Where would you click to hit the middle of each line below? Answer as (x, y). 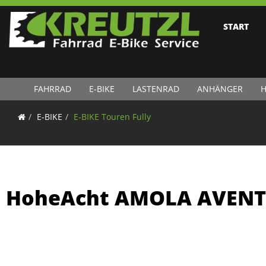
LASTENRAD (156, 89)
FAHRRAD (52, 89)
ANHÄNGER (220, 89)
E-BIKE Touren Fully (112, 117)
